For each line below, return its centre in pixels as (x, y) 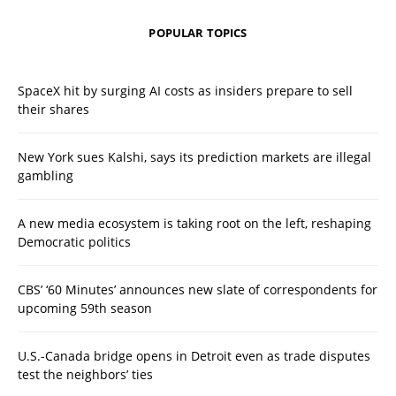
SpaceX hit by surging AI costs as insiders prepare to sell (185, 91)
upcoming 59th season (85, 308)
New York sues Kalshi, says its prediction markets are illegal (194, 157)
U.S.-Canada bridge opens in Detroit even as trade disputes (194, 356)
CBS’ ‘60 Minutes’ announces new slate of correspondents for (198, 290)
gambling (46, 176)
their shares (53, 110)
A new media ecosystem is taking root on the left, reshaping (194, 224)
